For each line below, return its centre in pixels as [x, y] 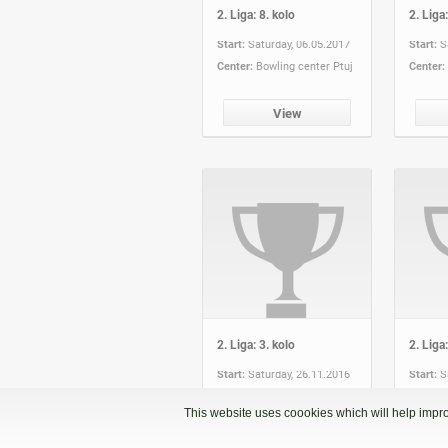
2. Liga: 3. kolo [256, 344]
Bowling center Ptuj [304, 66]
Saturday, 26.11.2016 [299, 374]
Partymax [279, 396]
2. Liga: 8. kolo [256, 14]
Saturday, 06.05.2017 [299, 44]
